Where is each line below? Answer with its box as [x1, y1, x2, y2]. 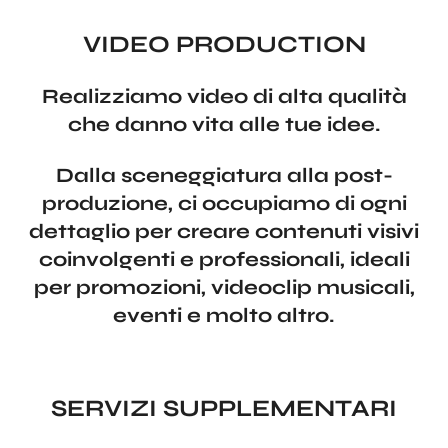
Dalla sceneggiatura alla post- [55, 163, 393, 188]
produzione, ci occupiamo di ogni [41, 191, 407, 216]
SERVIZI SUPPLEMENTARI [51, 394, 397, 422]
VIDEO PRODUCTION [82, 29, 366, 58]
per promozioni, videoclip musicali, [33, 275, 415, 300]
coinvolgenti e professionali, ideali [38, 247, 410, 272]
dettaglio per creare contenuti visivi [29, 219, 419, 244]
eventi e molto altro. [113, 303, 335, 328]
